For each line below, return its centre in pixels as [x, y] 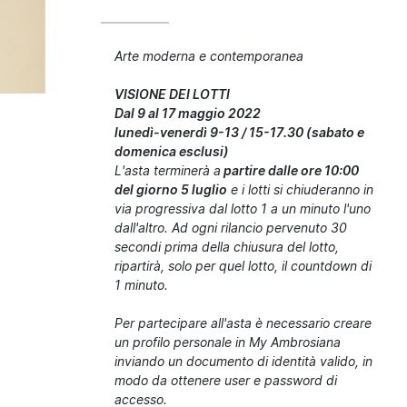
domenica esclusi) [172, 151]
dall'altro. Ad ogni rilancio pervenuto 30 [231, 228]
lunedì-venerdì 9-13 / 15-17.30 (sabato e [240, 132]
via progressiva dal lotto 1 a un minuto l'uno [243, 208]
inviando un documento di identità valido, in [244, 361]
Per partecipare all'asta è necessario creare [243, 323]
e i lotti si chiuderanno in [301, 189]
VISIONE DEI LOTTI [173, 94]
